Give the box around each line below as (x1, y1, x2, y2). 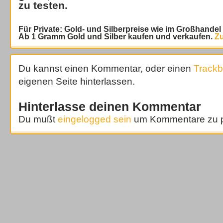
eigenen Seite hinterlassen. (18, 76, 135, 87)
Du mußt (18, 114, 58, 124)
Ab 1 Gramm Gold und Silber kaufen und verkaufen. (18, 32, 213, 41)
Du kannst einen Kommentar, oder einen (18, 63, 194, 74)
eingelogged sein (58, 114, 131, 124)
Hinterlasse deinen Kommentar (18, 100, 201, 113)
